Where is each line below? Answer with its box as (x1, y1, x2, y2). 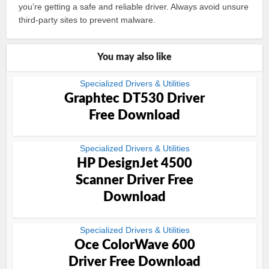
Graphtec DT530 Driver (64, 92, 205, 105)
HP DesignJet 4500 (77, 157, 192, 170)
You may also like (97, 52, 172, 62)
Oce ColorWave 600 (74, 238, 195, 252)
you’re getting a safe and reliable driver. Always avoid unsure (19, 2, 249, 11)
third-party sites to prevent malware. (19, 15, 156, 25)
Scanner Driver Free (76, 174, 193, 187)
